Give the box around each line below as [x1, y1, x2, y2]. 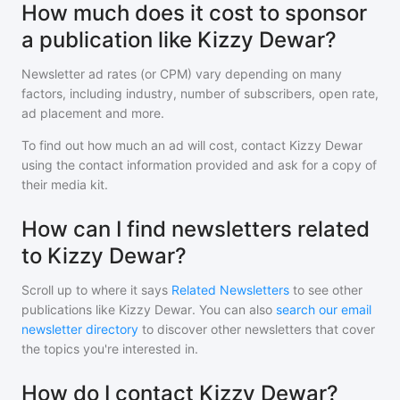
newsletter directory [21, 321, 138, 337]
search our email [276, 302, 371, 317]
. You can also [192, 302, 272, 317]
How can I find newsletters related [21, 216, 370, 242]
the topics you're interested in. [21, 341, 198, 356]
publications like [21, 302, 119, 317]
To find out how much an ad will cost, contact [21, 137, 289, 153]
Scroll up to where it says [21, 282, 168, 297]
